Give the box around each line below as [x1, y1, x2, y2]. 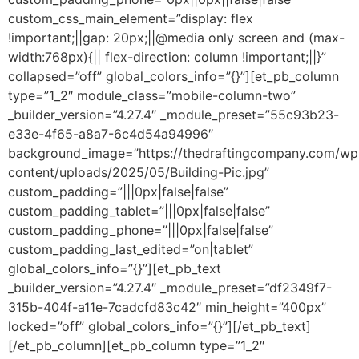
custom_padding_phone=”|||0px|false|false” [8, 221, 273, 238]
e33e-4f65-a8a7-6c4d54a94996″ [8, 125, 213, 142]
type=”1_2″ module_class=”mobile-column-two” [8, 87, 296, 103]
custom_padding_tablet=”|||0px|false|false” [8, 202, 270, 219]
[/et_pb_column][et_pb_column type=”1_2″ [8, 337, 264, 353]
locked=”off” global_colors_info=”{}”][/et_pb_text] [8, 317, 311, 334]
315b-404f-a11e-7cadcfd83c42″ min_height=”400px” [8, 298, 326, 315]
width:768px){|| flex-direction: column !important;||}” [8, 48, 326, 65]
